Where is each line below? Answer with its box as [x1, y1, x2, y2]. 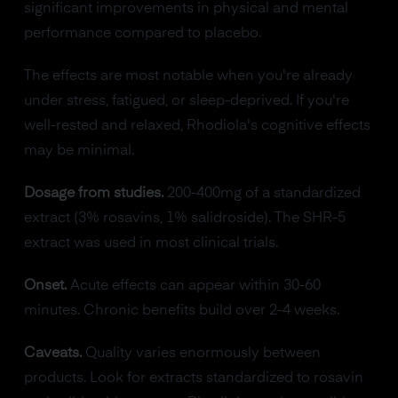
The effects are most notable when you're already [23, 68, 353, 84]
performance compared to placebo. [23, 26, 261, 41]
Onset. [23, 278, 67, 293]
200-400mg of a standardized [163, 186, 361, 201]
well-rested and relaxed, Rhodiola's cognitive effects [23, 118, 370, 133]
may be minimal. [23, 143, 134, 158]
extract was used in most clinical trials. [23, 235, 278, 251]
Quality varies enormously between [81, 346, 321, 361]
